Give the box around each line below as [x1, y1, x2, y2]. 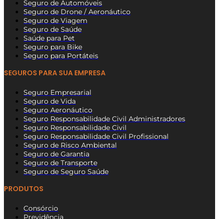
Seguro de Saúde [23, 24, 82, 34]
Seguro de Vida [23, 96, 76, 106]
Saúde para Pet [23, 33, 75, 43]
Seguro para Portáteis [23, 51, 98, 60]
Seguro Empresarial [23, 88, 91, 97]
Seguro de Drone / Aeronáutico [23, 7, 131, 16]
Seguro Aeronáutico [23, 105, 92, 114]
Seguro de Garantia [23, 149, 89, 158]
